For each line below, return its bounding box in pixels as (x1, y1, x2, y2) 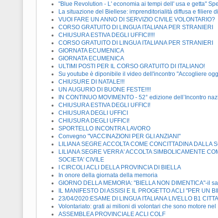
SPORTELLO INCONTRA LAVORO (58, 125, 150, 132)
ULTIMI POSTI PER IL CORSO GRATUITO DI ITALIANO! (58, 63, 205, 70)
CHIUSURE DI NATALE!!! (58, 78, 125, 86)
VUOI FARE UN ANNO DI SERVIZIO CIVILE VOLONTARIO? (58, 16, 215, 23)
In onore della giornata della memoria (58, 172, 158, 179)
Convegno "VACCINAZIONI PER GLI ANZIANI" (58, 133, 181, 140)
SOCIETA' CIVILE (58, 156, 104, 163)
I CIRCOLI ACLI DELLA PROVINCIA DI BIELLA (58, 164, 181, 171)
